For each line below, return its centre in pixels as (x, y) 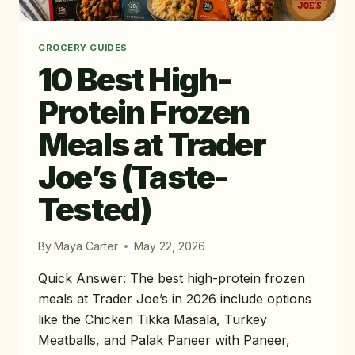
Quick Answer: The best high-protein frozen (172, 279)
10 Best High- (135, 80)
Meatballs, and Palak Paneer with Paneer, (164, 340)
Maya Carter (86, 246)
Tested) (95, 210)
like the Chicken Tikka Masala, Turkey (153, 320)
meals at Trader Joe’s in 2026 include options (175, 299)
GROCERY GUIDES (83, 48)
